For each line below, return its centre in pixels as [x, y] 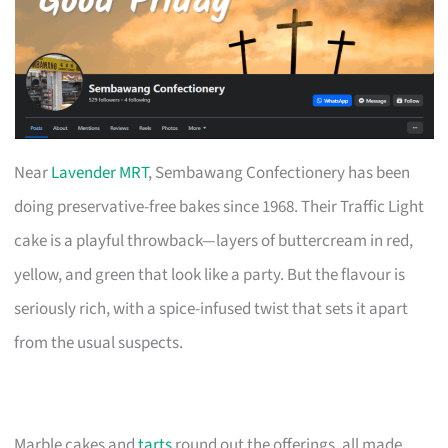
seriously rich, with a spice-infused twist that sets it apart [211, 308]
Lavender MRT [100, 172]
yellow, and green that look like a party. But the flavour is [210, 274]
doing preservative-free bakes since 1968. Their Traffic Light [219, 206]
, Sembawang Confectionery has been [279, 172]
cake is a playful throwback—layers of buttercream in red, [214, 240]
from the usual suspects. [99, 342]
